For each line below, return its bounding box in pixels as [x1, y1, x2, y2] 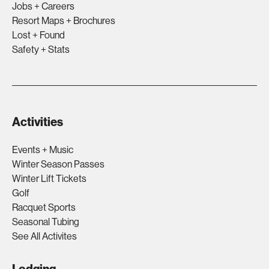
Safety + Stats [12, 44, 70, 55]
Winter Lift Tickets [12, 173, 86, 184]
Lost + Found [12, 29, 65, 41]
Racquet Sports [12, 202, 76, 213]
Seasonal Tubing [12, 216, 79, 228]
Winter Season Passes [12, 159, 104, 170]
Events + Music [12, 144, 73, 156]
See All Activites [12, 231, 77, 242]
